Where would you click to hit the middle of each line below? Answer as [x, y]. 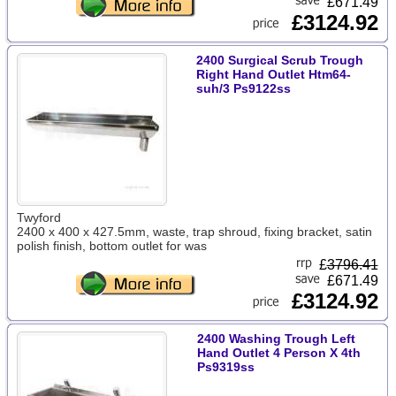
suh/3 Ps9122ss [243, 88]
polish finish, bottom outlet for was [111, 246]
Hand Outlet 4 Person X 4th [278, 353]
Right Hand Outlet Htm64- [273, 74]
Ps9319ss [225, 367]
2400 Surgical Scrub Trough [279, 60]
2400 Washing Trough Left [276, 339]
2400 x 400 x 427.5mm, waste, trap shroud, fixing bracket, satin [194, 232]
